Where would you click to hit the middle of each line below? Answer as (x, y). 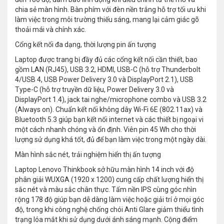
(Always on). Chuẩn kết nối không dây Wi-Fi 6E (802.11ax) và (109, 110)
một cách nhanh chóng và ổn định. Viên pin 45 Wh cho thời (105, 130)
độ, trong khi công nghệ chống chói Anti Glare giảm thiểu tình (109, 210)
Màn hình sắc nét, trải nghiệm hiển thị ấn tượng (88, 155)
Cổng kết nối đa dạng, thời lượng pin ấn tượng (85, 45)
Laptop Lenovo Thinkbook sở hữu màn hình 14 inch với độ (104, 170)
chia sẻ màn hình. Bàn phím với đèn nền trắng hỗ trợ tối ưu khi (110, 10)
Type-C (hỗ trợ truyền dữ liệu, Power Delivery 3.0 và (94, 90)
